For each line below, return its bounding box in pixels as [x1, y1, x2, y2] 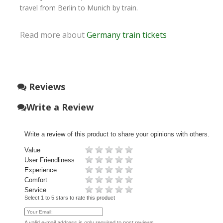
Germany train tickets [87, 29, 167, 40]
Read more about [20, 29, 87, 40]
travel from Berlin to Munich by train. [20, 2, 138, 12]
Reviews [26, 80, 65, 93]
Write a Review [26, 101, 94, 113]
